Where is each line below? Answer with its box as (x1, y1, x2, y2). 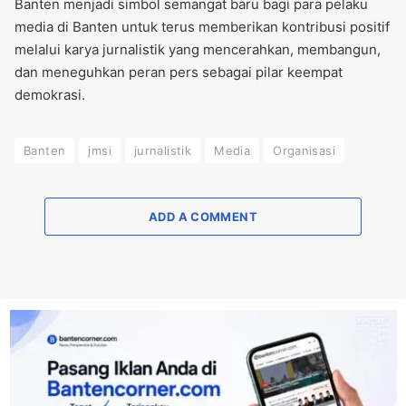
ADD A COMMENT (148, 209, 258, 225)
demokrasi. (14, 86, 85, 104)
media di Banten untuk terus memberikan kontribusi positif (14, 18, 390, 36)
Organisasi (273, 143, 336, 159)
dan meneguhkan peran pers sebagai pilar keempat (14, 63, 343, 82)
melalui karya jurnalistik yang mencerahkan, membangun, (14, 41, 381, 59)
